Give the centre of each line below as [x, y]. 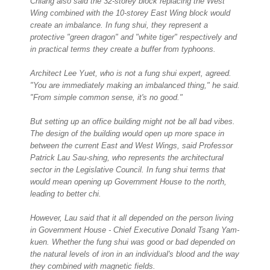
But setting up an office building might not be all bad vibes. [133, 122]
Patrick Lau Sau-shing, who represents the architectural [127, 158]
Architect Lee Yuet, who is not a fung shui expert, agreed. [131, 74]
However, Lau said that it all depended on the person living [132, 218]
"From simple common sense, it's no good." [106, 98]
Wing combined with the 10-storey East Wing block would [130, 13]
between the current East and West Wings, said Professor [131, 146]
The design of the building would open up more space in [127, 134]
